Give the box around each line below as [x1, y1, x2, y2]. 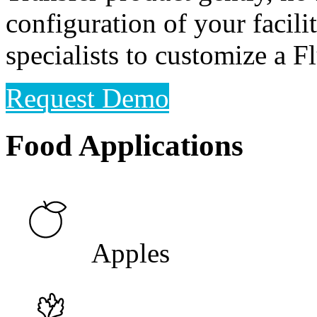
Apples [91, 237, 170, 268]
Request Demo [6, 83, 169, 114]
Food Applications [6, 128, 243, 162]
